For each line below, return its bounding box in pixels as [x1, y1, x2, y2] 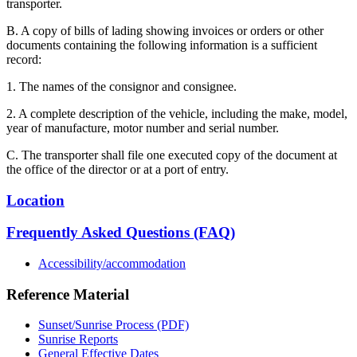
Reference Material [6, 285, 129, 303]
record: [6, 52, 41, 66]
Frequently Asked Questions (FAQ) [6, 224, 235, 241]
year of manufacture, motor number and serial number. [6, 120, 279, 135]
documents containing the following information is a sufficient [6, 37, 317, 52]
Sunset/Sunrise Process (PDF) [38, 318, 189, 332]
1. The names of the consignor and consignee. [6, 79, 237, 93]
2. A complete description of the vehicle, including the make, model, [6, 106, 347, 120]
